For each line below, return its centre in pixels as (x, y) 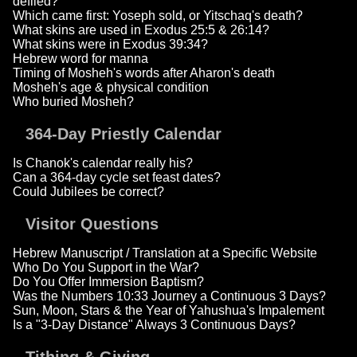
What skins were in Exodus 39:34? (110, 45)
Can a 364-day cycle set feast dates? (117, 178)
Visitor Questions (92, 224)
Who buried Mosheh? (73, 102)
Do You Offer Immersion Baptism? (108, 282)
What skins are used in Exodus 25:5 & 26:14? (141, 30)
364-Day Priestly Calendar (124, 134)
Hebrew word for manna (80, 59)
